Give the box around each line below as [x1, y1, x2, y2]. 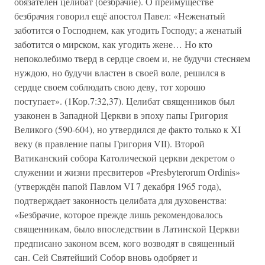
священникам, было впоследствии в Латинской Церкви [14, 222, 240, 235]
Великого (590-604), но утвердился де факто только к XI [14, 123, 241, 135]
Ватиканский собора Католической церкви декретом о [14, 151, 235, 164]
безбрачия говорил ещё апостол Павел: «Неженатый [14, 9, 225, 22]
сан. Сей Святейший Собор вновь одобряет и [14, 251, 198, 263]
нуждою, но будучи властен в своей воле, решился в [14, 66, 225, 79]
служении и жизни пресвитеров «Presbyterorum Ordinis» [14, 166, 240, 178]
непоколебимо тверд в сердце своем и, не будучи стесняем [14, 52, 250, 64]
